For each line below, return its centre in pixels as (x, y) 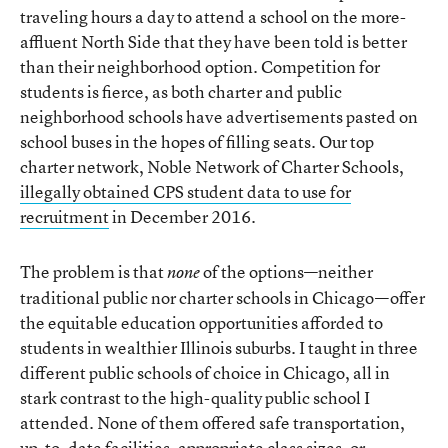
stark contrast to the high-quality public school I (195, 397)
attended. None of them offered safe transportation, (212, 422)
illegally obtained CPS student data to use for (185, 191)
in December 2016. (182, 216)
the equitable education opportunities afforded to (201, 322)
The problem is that (93, 271)
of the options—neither (286, 271)
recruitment (64, 216)
